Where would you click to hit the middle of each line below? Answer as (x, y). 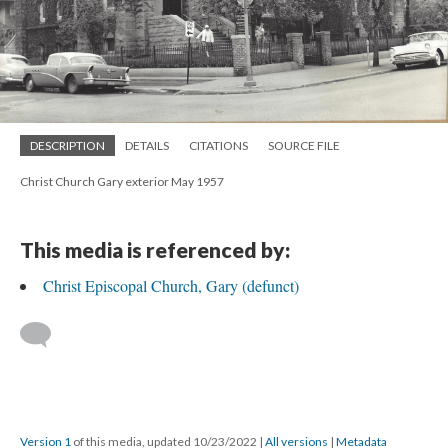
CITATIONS (218, 145)
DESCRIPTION (67, 145)
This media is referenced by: (155, 249)
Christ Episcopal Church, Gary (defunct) (171, 285)
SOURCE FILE (304, 145)
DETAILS (147, 145)
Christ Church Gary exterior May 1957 (122, 181)
